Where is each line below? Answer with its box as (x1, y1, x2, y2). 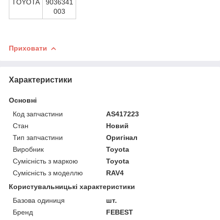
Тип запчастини (13, 133, 63, 141)
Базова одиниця (13, 196, 65, 204)
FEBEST (106, 208, 134, 216)
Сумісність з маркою (13, 157, 78, 165)
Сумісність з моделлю (13, 168, 83, 177)
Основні (9, 96, 37, 104)
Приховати (9, 44, 47, 52)
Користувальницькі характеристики (9, 182, 135, 191)
